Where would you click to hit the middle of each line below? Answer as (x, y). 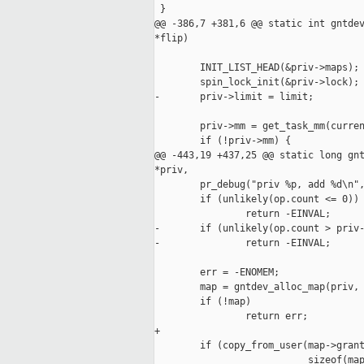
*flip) (171, 39)
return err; (231, 316)
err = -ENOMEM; (217, 273)
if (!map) (203, 302)
